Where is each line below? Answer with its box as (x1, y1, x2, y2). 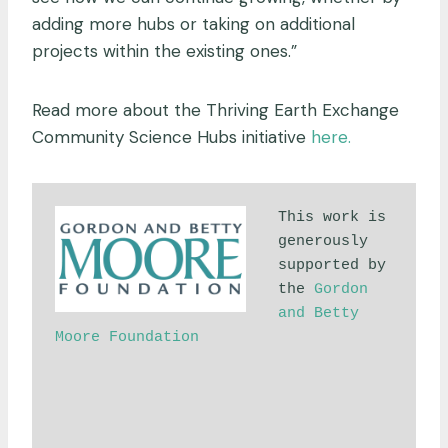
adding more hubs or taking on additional (32, 13, 355, 36)
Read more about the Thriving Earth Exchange (32, 99, 399, 122)
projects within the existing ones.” (32, 40, 297, 63)
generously (277, 232, 368, 250)
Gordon (313, 280, 368, 298)
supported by (277, 256, 386, 274)
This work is (277, 208, 386, 226)
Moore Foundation (54, 328, 199, 346)
